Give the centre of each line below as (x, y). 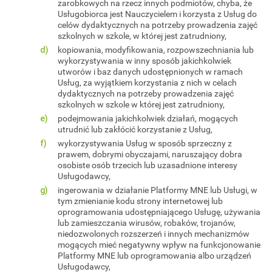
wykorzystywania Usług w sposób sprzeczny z (145, 143)
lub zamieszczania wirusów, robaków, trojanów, (147, 223)
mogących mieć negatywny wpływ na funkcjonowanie (159, 244)
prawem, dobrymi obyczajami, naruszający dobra (150, 154)
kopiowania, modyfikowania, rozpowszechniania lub (156, 49)
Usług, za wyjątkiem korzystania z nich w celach (147, 82)
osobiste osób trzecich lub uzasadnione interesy (148, 165)
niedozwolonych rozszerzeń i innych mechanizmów (154, 233)
